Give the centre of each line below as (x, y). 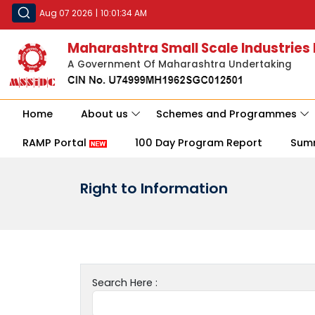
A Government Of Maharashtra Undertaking (180, 65)
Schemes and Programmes (226, 114)
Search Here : (125, 283)
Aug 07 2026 (66, 13)
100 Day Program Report (199, 143)
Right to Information (154, 189)
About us (104, 114)
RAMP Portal (56, 143)
